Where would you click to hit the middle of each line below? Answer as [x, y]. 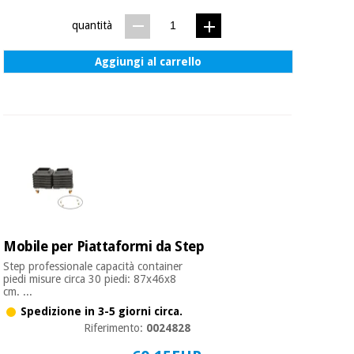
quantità [92, 26]
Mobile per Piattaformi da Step [104, 247]
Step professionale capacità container [93, 267]
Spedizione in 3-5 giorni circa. [102, 311]
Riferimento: [115, 328]
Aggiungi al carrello [149, 62]
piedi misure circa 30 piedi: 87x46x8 [90, 279]
